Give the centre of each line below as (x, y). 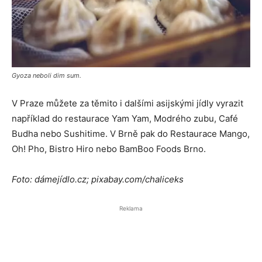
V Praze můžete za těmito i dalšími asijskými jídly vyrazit (127, 103)
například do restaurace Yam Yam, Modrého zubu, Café (125, 118)
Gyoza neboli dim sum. (46, 75)
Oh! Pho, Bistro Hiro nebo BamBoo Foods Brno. (109, 149)
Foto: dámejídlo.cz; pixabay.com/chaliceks (98, 179)
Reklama (131, 208)
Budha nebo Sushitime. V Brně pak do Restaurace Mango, (131, 133)
